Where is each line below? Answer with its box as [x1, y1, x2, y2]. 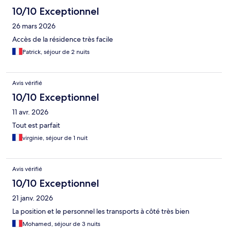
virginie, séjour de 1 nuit [22, 134, 88, 142]
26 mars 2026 [12, 21, 55, 31]
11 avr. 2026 [12, 107, 48, 117]
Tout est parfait [12, 121, 60, 130]
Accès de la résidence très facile [12, 35, 113, 44]
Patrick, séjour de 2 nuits [22, 48, 90, 56]
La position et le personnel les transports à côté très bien [12, 207, 189, 216]
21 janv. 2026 [12, 193, 53, 203]
